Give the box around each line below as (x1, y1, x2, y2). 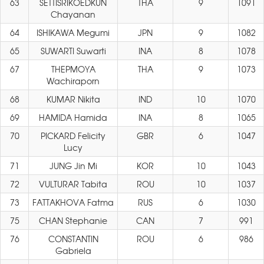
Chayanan (51, 8, 95, 20)
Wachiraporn (47, 75, 100, 87)
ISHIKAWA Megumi (37, 27, 110, 38)
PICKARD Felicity (41, 130, 105, 141)
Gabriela (55, 245, 91, 256)
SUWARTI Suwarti (40, 45, 106, 57)
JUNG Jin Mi (49, 160, 97, 171)
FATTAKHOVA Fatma (32, 196, 114, 208)
